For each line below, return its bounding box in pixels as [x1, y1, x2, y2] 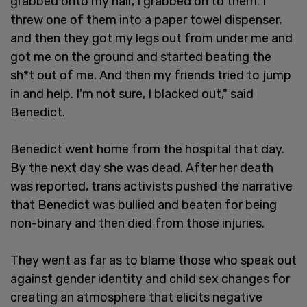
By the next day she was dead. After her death [10, 160, 273, 175]
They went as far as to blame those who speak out [10, 252, 297, 268]
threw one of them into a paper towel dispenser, [10, 12, 282, 27]
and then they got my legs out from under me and [10, 30, 293, 46]
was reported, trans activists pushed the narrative [10, 178, 293, 194]
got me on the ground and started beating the [10, 49, 271, 64]
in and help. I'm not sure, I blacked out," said [10, 86, 254, 101]
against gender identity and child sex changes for [10, 271, 290, 286]
